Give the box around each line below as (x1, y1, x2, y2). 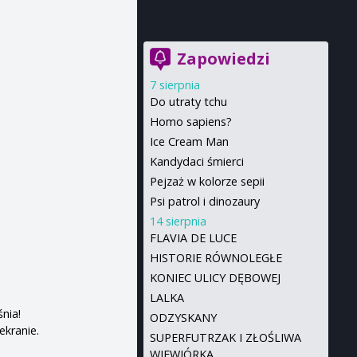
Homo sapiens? (149, 114, 232, 129)
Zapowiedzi (176, 48, 270, 69)
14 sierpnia (149, 214, 206, 229)
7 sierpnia (149, 77, 200, 92)
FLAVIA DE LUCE (149, 230, 237, 245)
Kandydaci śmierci (149, 154, 244, 169)
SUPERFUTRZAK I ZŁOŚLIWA (149, 330, 301, 345)
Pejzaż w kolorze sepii (149, 174, 265, 189)
